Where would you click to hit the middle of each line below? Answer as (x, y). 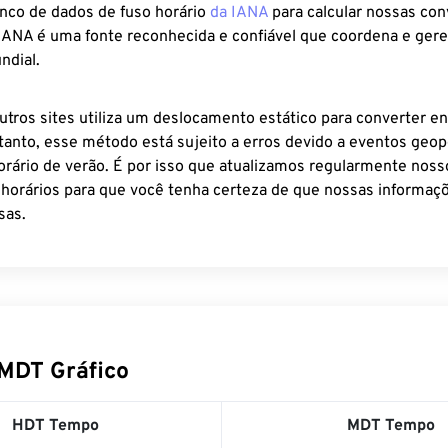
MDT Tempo (390, 426)
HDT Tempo (55, 426)
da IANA (239, 13)
